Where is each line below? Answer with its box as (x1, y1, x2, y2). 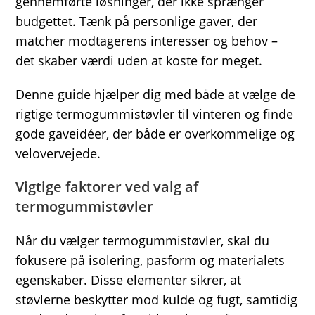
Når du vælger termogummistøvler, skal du (15, 232, 270, 249)
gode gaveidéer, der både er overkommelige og (15, 125, 295, 142)
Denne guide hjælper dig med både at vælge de (15, 86, 296, 103)
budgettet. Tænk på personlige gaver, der (15, 13, 258, 30)
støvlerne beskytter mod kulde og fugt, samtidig (15, 291, 298, 308)
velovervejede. (15, 145, 101, 162)
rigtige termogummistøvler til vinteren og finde (15, 105, 294, 122)
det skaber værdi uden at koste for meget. (15, 52, 263, 69)
